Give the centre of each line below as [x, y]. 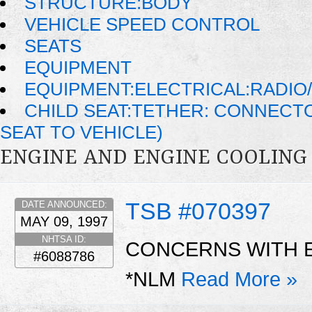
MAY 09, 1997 [64, 221]
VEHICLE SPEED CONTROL [142, 25]
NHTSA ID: [64, 239]
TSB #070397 [198, 211]
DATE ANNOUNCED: [64, 204]
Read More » [239, 280]
